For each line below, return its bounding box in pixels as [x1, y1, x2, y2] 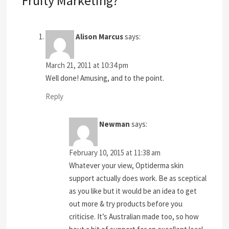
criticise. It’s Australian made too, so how [69, 211, 199, 221]
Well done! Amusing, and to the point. [45, 73, 165, 83]
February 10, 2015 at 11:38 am [69, 147, 161, 157]
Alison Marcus [76, 32, 124, 42]
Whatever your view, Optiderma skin [69, 160, 184, 170]
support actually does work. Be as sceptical [69, 173, 207, 183]
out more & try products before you [69, 198, 183, 209]
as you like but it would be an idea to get [69, 186, 197, 196]
